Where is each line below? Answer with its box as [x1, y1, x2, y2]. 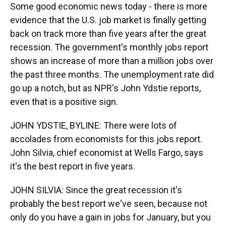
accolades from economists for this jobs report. [10, 134, 202, 144]
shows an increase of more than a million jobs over [10, 55, 213, 66]
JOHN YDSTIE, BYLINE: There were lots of [10, 120, 177, 131]
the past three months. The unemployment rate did [10, 69, 214, 80]
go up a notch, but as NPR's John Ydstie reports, [10, 83, 201, 93]
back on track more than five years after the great [10, 28, 206, 39]
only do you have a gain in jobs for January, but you [10, 212, 211, 222]
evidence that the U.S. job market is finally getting [10, 15, 206, 25]
